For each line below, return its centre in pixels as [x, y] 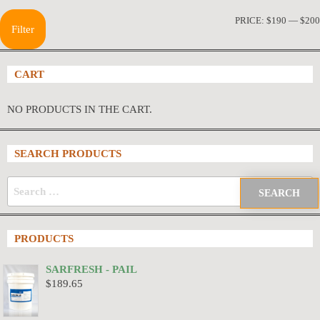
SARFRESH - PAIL [91, 270]
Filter [23, 30]
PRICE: [251, 21]
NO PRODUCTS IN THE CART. [80, 110]
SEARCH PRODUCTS [68, 154]
